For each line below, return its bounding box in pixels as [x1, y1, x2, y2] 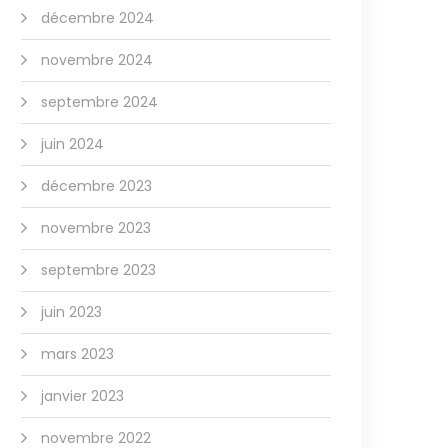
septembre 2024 [41, 92, 158, 112]
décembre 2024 [41, 8, 154, 28]
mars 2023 [41, 344, 114, 364]
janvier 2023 [41, 386, 124, 406]
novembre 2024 [41, 50, 153, 70]
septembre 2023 [41, 260, 156, 280]
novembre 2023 [41, 218, 151, 238]
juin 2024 [41, 134, 104, 154]
